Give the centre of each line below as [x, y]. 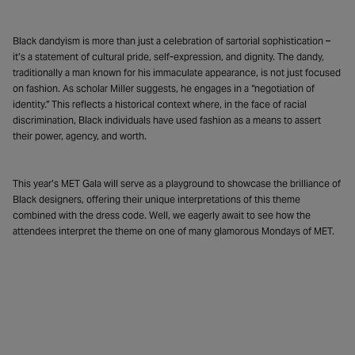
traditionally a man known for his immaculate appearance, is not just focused [177, 72]
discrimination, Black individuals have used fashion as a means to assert [167, 120]
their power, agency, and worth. [80, 136]
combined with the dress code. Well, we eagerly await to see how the [162, 215]
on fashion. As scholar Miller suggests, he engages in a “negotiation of [164, 88]
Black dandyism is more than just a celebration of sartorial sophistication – [172, 40]
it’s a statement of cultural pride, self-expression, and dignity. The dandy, [168, 56]
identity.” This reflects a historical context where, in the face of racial [160, 104]
